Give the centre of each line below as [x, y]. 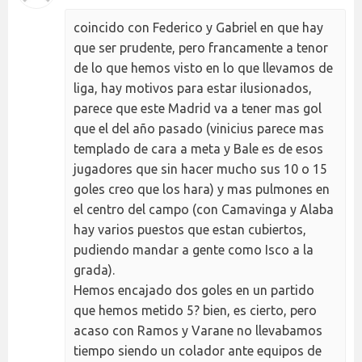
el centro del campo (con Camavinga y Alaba [204, 209]
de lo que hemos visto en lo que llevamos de [203, 67]
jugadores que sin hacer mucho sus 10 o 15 [200, 168]
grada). [94, 269]
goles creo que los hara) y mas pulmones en [202, 189]
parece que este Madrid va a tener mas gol [198, 108]
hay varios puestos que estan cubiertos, [190, 229]
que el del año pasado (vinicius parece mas [199, 128]
